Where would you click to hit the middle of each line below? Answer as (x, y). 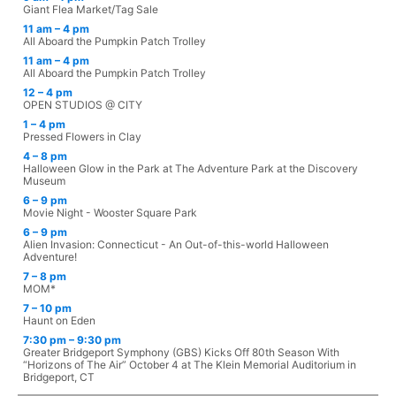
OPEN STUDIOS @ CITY (83, 105)
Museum (44, 181)
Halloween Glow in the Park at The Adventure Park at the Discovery (190, 169)
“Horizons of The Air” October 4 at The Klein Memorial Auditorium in (190, 365)
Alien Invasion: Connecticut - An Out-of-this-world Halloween (176, 245)
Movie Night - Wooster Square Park (110, 213)
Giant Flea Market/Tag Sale (91, 10)
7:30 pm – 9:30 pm (72, 340)
